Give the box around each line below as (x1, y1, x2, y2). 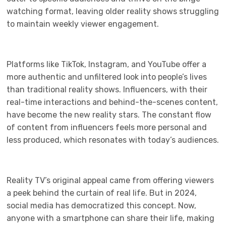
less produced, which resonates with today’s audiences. (7, 135, 219, 145)
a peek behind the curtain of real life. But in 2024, (7, 188, 197, 198)
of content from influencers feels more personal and (7, 123, 207, 132)
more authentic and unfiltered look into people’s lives (7, 72, 207, 82)
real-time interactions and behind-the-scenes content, (7, 97, 218, 107)
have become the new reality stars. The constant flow (7, 110, 211, 120)
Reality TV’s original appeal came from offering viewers (7, 176, 214, 185)
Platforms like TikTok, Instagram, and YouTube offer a (7, 60, 206, 69)
